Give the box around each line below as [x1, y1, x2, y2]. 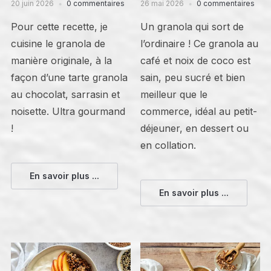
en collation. [140, 139, 197, 152]
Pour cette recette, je [10, 21, 108, 33]
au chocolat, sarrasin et [10, 88, 120, 101]
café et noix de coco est [140, 54, 251, 67]
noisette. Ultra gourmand [10, 105, 125, 118]
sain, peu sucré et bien [140, 71, 246, 84]
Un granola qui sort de [140, 21, 244, 33]
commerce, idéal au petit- [140, 105, 258, 118]
